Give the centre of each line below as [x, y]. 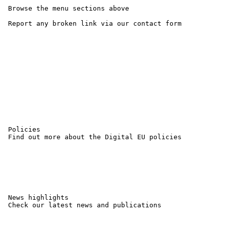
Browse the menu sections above [67, 8]
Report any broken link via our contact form [95, 23]
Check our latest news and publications [83, 205]
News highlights [36, 197]
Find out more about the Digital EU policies [93, 137]
